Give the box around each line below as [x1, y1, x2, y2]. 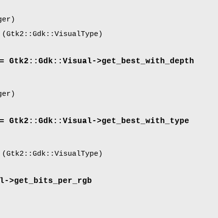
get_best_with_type [102, 117, 189, 126]
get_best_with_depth [102, 56, 194, 66]
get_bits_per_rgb [14, 177, 92, 186]
